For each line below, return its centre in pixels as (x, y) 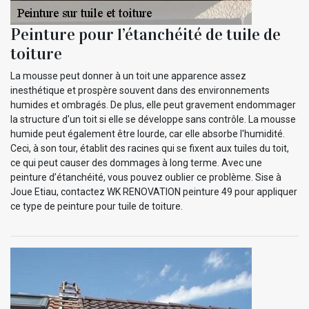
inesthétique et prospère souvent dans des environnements (140, 90)
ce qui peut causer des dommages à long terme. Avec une (136, 162)
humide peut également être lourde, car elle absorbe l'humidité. (148, 133)
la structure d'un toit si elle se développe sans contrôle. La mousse (153, 119)
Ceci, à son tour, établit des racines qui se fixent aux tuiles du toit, (150, 148)
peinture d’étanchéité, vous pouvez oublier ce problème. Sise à (146, 177)
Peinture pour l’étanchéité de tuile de (146, 34)
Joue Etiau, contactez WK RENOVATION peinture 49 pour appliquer (154, 191)
